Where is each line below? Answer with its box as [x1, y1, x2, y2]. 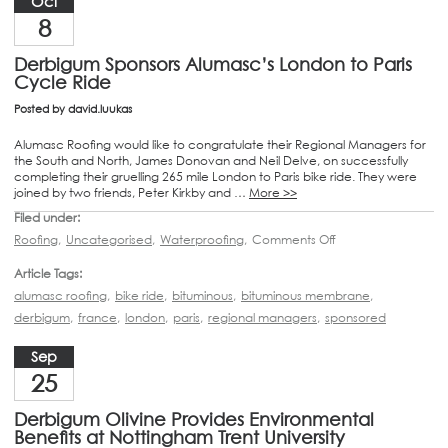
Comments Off [252, 231, 336, 247]
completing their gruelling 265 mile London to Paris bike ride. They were [14, 168, 417, 184]
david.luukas [68, 101, 132, 116]
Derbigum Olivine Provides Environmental [14, 408, 374, 430]
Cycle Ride [14, 71, 111, 93]
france [78, 309, 117, 325]
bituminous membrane [241, 287, 370, 303]
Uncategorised [66, 231, 152, 247]
